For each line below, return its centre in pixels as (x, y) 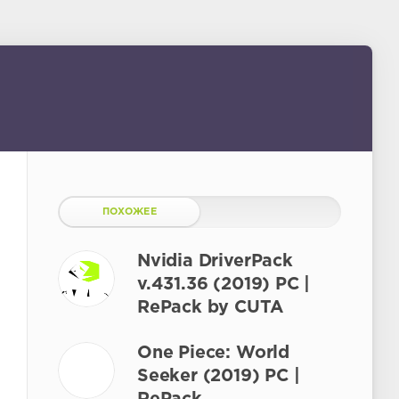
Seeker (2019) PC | (219, 376)
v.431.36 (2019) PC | (224, 285)
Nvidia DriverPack (215, 261)
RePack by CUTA (210, 308)
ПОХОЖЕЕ (129, 212)
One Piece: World (213, 353)
